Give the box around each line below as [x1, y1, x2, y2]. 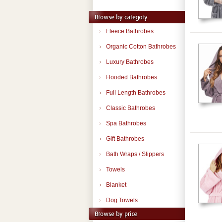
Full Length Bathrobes [106, 89, 166, 96]
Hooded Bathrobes [106, 74, 157, 81]
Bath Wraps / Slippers [106, 151, 164, 158]
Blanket [106, 181, 126, 188]
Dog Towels [106, 197, 138, 204]
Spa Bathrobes [106, 120, 146, 127]
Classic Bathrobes [106, 105, 155, 111]
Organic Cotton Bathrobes [106, 43, 176, 50]
